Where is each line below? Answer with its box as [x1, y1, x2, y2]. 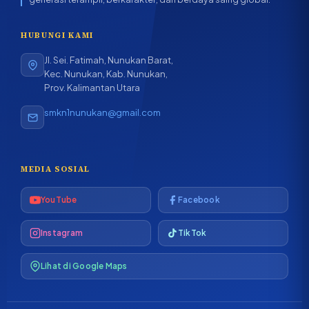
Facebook [178, 195, 220, 206]
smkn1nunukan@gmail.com [44, 106, 161, 119]
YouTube [41, 195, 77, 206]
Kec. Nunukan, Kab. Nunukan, [44, 68, 168, 80]
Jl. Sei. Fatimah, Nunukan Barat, [44, 54, 173, 66]
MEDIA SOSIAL [21, 163, 91, 175]
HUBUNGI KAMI [21, 30, 94, 41]
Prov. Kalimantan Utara [44, 81, 140, 94]
